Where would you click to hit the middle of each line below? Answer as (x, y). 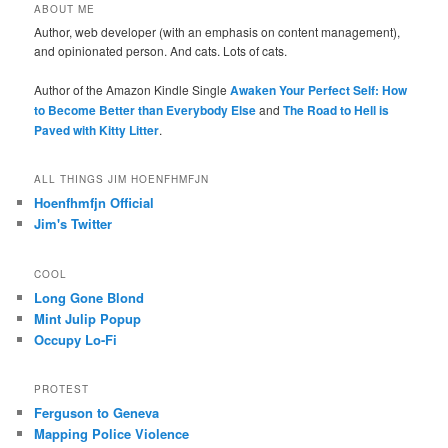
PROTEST (62, 389)
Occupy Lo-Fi (76, 339)
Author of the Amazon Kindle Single (132, 89)
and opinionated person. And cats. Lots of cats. (161, 51)
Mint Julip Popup (88, 318)
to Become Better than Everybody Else (145, 109)
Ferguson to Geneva (97, 413)
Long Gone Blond (89, 297)
